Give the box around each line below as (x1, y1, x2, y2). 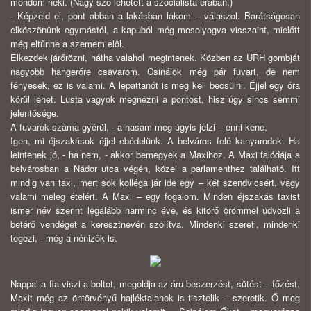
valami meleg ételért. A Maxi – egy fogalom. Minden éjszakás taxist (10, 190, 300, 203)
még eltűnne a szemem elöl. (10, 37, 124, 51)
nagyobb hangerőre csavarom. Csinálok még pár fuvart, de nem (10, 65, 300, 78)
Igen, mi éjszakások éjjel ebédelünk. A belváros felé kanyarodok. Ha (10, 134, 300, 148)
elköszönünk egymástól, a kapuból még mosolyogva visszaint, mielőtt (10, 23, 300, 37)
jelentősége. (10, 106, 59, 120)
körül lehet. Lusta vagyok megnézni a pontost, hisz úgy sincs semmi (10, 92, 300, 106)
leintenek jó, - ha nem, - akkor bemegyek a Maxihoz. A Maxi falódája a (10, 148, 300, 162)
